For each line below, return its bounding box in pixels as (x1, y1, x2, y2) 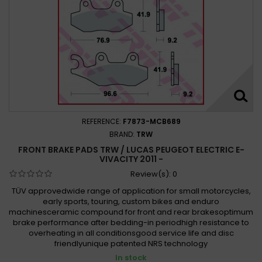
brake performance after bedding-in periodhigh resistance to (13, 216, 249, 228)
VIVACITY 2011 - (99, 153, 163, 165)
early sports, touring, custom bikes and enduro (43, 195, 219, 207)
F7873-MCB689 (122, 116, 181, 126)
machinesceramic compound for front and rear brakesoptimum (9, 206, 253, 218)
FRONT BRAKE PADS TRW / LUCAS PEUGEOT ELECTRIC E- (18, 143, 244, 156)
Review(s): (130, 168, 173, 180)
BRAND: (109, 129, 136, 139)
